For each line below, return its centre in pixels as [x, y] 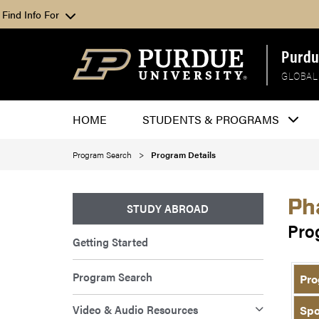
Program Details [183, 155]
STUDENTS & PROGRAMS [211, 120]
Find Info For [32, 14]
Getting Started [110, 242]
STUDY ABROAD [168, 209]
